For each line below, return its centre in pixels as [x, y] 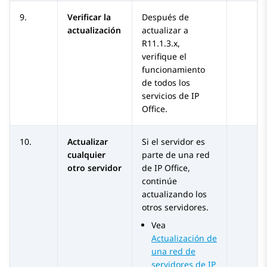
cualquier [86, 155]
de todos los [166, 83]
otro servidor [94, 168]
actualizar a [165, 30]
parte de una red [176, 155]
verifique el [164, 57]
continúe [159, 181]
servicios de [167, 96]
